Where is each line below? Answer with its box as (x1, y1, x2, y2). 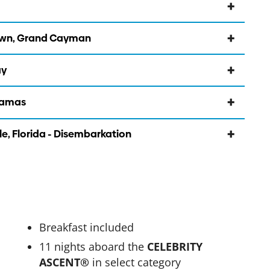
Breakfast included (39, 219, 134, 234)
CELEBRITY (147, 239, 203, 254)
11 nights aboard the (39, 239, 148, 254)
